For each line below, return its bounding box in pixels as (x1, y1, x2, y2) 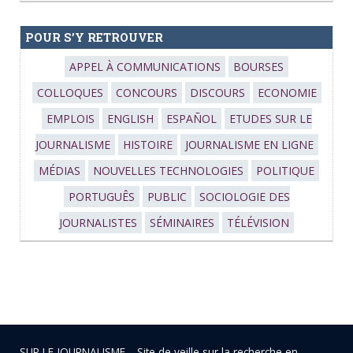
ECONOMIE (257, 85, 317, 100)
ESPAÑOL (165, 111, 217, 126)
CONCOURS (115, 85, 177, 100)
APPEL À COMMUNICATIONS (69, 59, 221, 74)
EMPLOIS (46, 111, 95, 126)
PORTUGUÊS (68, 189, 135, 204)
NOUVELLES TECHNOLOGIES (93, 163, 243, 178)
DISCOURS (189, 85, 245, 100)
